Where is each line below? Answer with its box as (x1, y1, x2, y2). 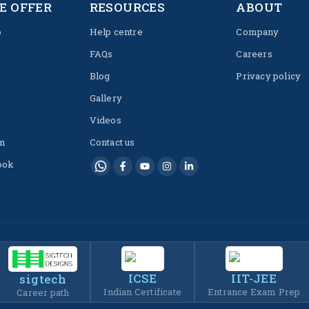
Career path (17, 286, 70, 299)
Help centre (89, 26, 143, 38)
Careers (236, 48, 272, 60)
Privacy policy (236, 70, 301, 82)
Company (236, 26, 279, 38)
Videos (89, 114, 121, 126)
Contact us (89, 136, 135, 148)
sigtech (19, 271, 67, 288)
